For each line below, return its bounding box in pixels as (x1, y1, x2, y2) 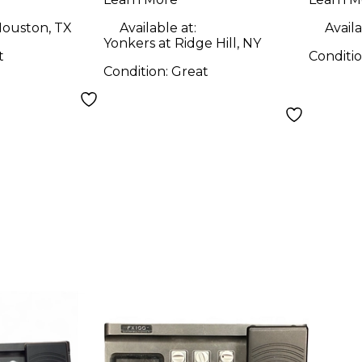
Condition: (103, 63, 172, 79)
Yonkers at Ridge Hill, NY (103, 35, 262, 51)
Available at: (120, 19, 197, 36)
